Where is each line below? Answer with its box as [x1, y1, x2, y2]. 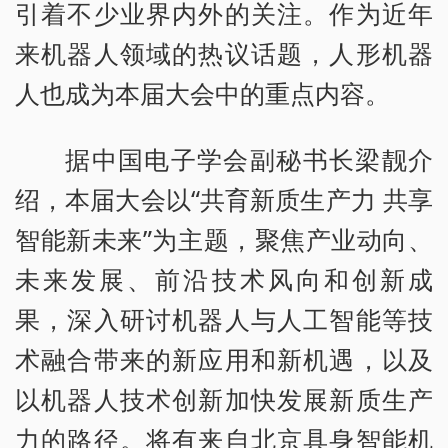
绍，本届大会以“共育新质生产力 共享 [15, 182, 433, 217]
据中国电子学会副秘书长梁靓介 [65, 142, 433, 177]
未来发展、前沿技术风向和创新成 [15, 262, 433, 297]
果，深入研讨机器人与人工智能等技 [15, 302, 433, 337]
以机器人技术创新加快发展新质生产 [15, 382, 433, 417]
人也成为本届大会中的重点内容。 [15, 76, 390, 111]
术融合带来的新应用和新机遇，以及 [15, 342, 433, 377]
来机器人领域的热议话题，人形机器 [15, 36, 433, 71]
